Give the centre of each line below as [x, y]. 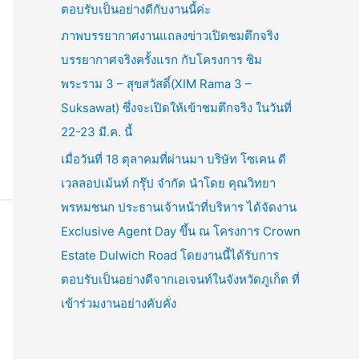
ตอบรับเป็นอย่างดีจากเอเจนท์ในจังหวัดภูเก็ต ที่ [180, 279]
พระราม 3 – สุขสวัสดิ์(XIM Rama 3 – [156, 84]
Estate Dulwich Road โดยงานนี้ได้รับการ [170, 255]
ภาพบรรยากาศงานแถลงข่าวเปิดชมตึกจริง [170, 36]
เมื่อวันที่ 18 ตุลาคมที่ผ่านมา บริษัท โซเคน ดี [173, 159]
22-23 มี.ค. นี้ [97, 132]
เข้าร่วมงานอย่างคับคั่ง [119, 303]
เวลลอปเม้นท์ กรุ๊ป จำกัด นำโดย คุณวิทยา [168, 183]
